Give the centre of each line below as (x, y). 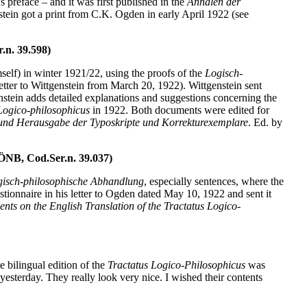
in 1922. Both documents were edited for (181, 110)
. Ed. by (265, 122)
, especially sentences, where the (214, 181)
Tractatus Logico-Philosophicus (176, 265)
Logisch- (224, 73)
